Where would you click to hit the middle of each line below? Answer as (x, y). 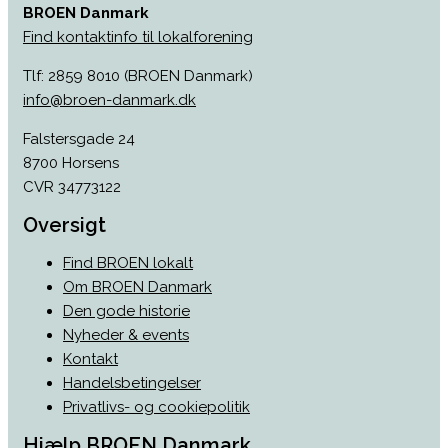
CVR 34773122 (72, 187)
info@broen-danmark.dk (109, 100)
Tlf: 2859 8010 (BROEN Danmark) (138, 76)
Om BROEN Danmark (137, 287)
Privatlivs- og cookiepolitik (156, 407)
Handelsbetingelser (132, 383)
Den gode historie (126, 311)
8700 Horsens (71, 163)
